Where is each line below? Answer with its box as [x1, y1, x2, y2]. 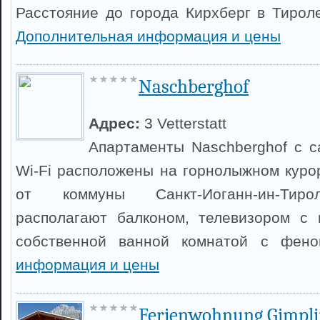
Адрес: [89, 115, 144, 131]
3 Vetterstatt [144, 115, 226, 131]
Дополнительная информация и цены [16, 28, 281, 44]
